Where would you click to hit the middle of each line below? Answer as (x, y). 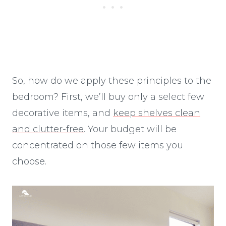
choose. (29, 161)
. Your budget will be (130, 129)
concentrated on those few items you (98, 145)
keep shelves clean (157, 113)
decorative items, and (63, 113)
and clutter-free (48, 129)
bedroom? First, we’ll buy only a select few (108, 97)
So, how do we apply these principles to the (112, 80)
